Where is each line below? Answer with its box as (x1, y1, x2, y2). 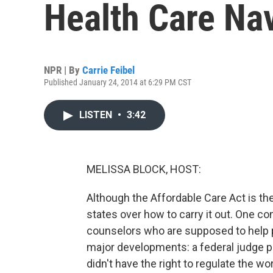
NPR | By (44, 64, 82, 76)
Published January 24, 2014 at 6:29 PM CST (44, 77, 191, 87)
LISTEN (79, 109, 115, 121)
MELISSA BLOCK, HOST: (87, 163, 201, 175)
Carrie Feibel (82, 64, 135, 76)
